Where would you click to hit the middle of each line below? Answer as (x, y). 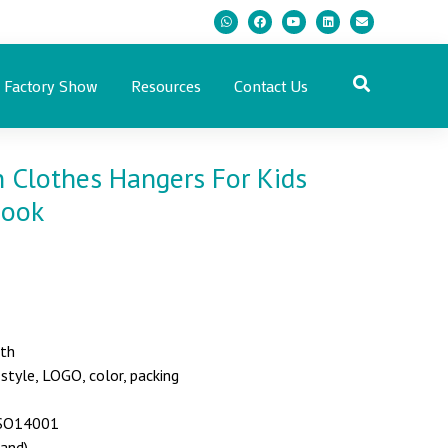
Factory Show (50, 86)
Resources (165, 86)
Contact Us (270, 86)
